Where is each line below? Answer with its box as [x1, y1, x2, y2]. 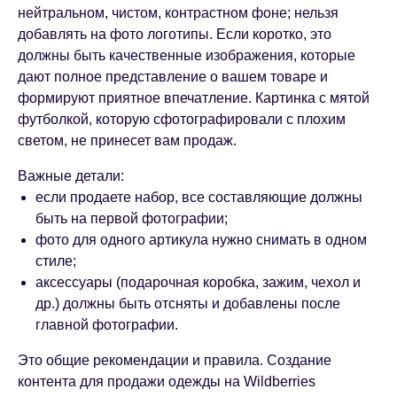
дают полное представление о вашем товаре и [18, 69, 328, 85]
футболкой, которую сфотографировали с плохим [18, 112, 346, 128]
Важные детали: [18, 168, 124, 184]
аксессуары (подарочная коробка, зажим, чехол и [35, 275, 361, 291]
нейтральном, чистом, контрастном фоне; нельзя [18, 5, 339, 21]
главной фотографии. [35, 317, 178, 333]
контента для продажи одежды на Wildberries [18, 374, 315, 390]
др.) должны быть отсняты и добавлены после [35, 296, 340, 312]
